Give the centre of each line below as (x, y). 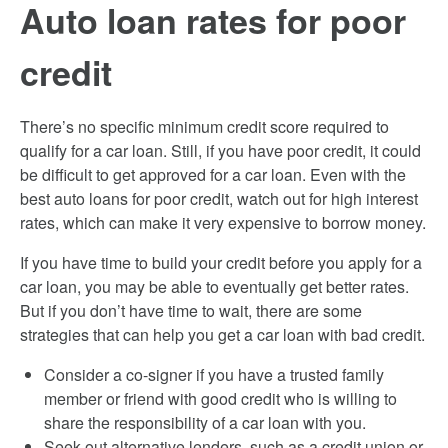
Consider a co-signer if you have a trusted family (214, 374)
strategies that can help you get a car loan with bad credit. (222, 334)
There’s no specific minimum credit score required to (204, 126)
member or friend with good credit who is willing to (220, 398)
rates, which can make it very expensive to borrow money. (223, 222)
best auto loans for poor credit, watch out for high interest (219, 198)
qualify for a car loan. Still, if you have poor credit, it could (220, 150)
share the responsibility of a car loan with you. (205, 422)
